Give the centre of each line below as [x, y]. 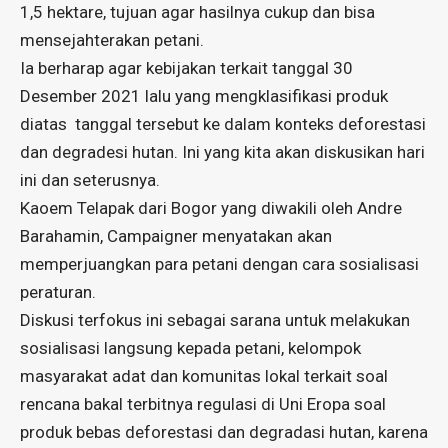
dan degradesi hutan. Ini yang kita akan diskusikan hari [222, 152]
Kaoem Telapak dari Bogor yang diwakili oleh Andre [211, 208]
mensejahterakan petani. [112, 40]
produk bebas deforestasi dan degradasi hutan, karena [224, 432]
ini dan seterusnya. [90, 180]
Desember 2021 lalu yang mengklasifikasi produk [204, 96]
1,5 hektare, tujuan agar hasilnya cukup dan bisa [197, 12]
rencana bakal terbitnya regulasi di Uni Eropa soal [203, 404]
